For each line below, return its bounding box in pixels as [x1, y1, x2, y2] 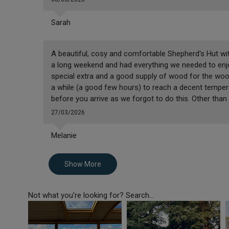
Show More [64, 160, 101, 169]
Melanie [51, 131, 77, 141]
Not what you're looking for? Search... [28, 191, 154, 200]
